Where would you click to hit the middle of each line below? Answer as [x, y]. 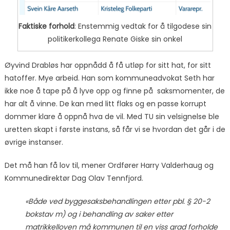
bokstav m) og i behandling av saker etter [99, 214]
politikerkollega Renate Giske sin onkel [115, 39]
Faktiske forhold [46, 26]
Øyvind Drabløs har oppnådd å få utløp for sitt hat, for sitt [108, 65]
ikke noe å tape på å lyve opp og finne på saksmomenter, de [114, 91]
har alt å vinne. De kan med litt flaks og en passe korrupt [105, 104]
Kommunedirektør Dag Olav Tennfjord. [74, 178]
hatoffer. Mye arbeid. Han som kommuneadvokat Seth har [109, 78]
